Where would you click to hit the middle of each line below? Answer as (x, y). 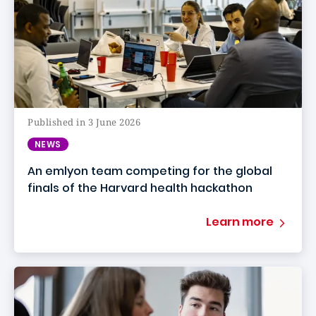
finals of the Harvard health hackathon (140, 188)
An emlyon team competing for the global (150, 171)
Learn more (240, 222)
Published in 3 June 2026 (84, 122)
